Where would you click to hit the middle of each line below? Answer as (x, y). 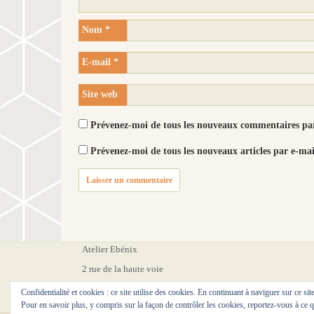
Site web (100, 94)
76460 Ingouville (115, 288)
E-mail (98, 62)
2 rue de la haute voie (123, 268)
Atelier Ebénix (110, 249)
